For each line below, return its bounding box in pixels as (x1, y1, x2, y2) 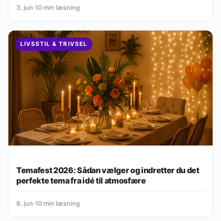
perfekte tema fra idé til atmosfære (16, 175, 146, 185)
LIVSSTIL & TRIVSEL (20, 40, 87, 48)
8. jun (16, 199, 33, 207)
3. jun (16, 3, 33, 12)
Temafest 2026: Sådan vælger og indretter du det (16, 165, 199, 175)
